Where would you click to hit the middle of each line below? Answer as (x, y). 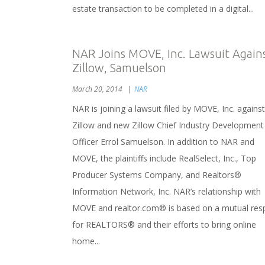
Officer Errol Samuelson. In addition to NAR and (163, 142)
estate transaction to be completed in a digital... (163, 9)
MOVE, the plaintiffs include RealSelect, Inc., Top (164, 158)
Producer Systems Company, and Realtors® (157, 175)
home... (86, 241)
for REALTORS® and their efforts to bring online (164, 224)
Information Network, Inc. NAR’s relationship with (167, 191)
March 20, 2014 (98, 89)
